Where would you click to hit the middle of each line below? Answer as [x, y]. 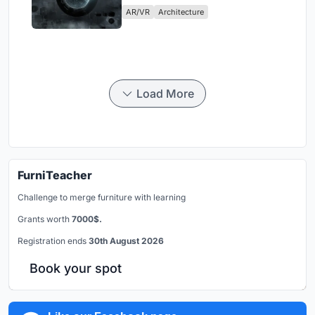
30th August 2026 [126, 240]
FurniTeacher [55, 175]
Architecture [181, 12]
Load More [165, 93]
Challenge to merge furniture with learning [102, 197]
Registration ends [53, 240]
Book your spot [76, 268]
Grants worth [45, 219]
